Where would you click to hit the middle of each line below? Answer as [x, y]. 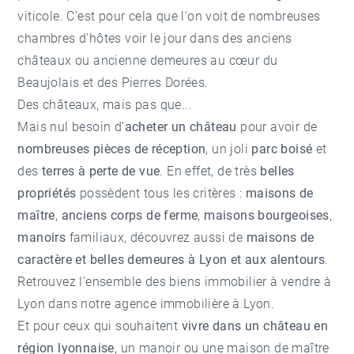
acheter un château [181, 126]
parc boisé [282, 149]
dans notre [80, 303]
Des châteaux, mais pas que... [105, 104]
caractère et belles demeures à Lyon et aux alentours [171, 259]
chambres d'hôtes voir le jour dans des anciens [155, 38]
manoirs [42, 237]
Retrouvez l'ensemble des [94, 281]
